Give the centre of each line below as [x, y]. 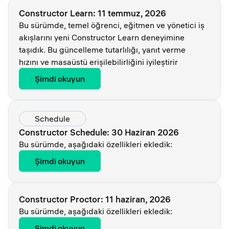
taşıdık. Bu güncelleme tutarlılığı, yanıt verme [102, 50]
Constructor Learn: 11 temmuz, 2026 [93, 13]
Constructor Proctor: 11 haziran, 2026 [95, 199]
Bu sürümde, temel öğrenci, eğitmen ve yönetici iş [112, 25]
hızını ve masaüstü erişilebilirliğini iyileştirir [98, 62]
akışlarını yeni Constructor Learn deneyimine [102, 37]
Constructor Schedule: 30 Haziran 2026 [99, 132]
